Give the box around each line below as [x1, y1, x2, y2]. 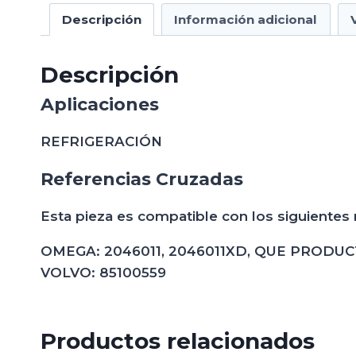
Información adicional [174, 11, 318, 27]
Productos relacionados [41, 327, 315, 354]
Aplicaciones [41, 93, 159, 115]
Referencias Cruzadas [41, 168, 243, 190]
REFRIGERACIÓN [41, 133, 162, 149]
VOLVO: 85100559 [41, 264, 166, 281]
